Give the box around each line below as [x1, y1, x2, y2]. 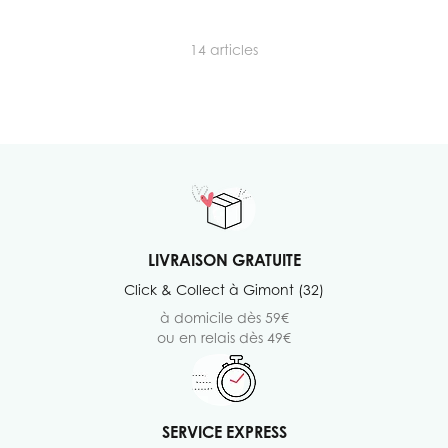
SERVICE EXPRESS [161, 421, 287, 442]
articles [206, 40, 258, 58]
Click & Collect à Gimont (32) [124, 280, 324, 298]
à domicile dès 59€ [159, 308, 289, 326]
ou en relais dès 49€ [157, 328, 291, 346]
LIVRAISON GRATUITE [147, 249, 301, 270]
